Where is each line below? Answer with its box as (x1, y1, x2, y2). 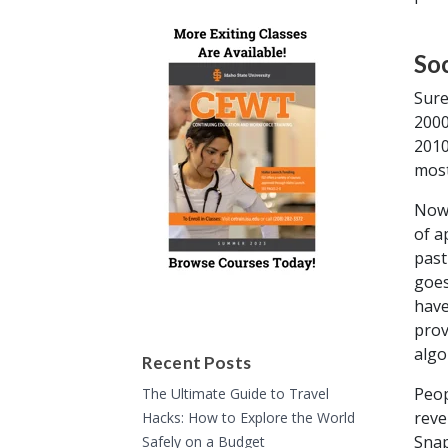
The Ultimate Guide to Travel (142, 384, 329, 404)
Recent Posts (142, 352, 251, 374)
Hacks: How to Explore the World (142, 408, 355, 428)
